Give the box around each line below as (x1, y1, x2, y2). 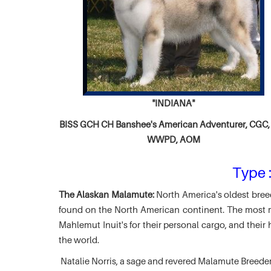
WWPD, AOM (146, 134, 200, 145)
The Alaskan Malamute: (59, 189, 154, 200)
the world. (59, 234, 99, 245)
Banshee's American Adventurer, (115, 119, 249, 129)
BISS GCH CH (59, 119, 116, 129)
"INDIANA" (152, 97, 195, 108)
